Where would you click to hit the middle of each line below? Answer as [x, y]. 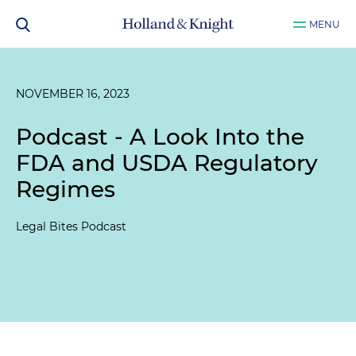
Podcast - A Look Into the [160, 137]
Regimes [66, 189]
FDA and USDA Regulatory [167, 163]
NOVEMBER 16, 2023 [73, 94]
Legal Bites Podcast [71, 226]
